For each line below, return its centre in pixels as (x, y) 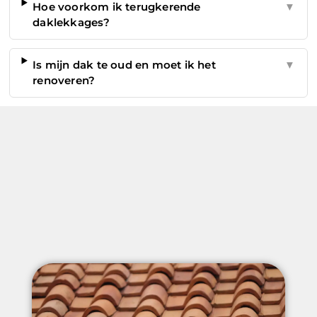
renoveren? (64, 80)
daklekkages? (71, 22)
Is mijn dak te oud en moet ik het (124, 64)
